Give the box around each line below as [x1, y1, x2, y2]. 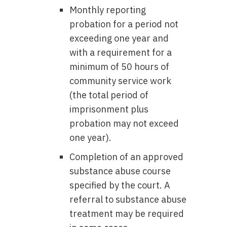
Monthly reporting [69, 4, 146, 16]
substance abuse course [69, 165, 171, 177]
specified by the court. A [69, 179, 171, 191]
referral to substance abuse [69, 194, 187, 205]
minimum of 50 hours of [69, 61, 170, 72]
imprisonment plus [69, 103, 149, 115]
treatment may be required [69, 208, 184, 219]
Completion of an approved [69, 151, 184, 163]
